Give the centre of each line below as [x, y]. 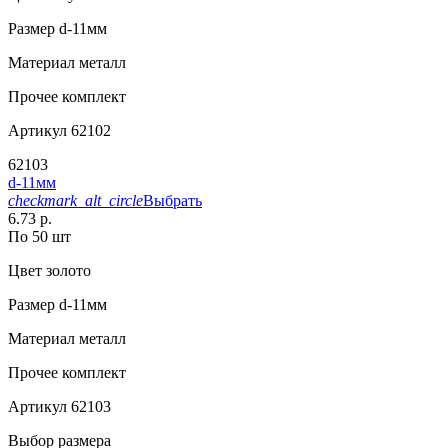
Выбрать [172, 201]
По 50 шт [39, 237]
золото [66, 271]
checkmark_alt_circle [75, 201]
